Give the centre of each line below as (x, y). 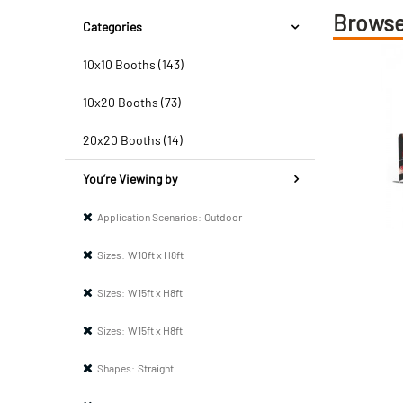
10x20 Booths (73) (132, 102)
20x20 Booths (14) (133, 140)
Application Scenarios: (149, 217)
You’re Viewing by (130, 179)
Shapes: (116, 368)
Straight (156, 368)
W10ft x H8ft (156, 255)
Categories (112, 27)
